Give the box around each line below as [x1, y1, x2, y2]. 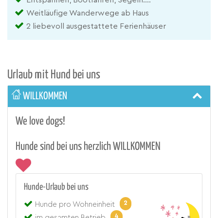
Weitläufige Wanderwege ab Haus [26, 9, 149, 17]
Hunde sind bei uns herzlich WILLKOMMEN [16, 141, 161, 152]
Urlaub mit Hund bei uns [7, 69, 100, 81]
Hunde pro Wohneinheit [35, 200, 115, 208]
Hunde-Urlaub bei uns [24, 182, 89, 192]
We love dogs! [16, 115, 65, 127]
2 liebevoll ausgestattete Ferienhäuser [26, 22, 166, 30]
